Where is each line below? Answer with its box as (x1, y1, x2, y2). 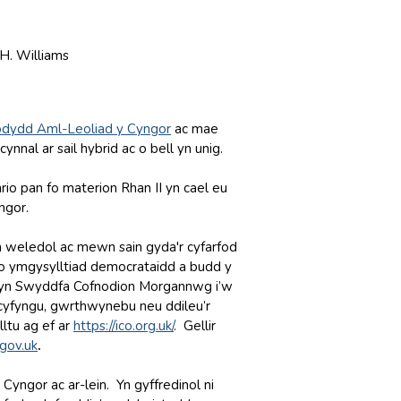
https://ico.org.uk (73, 317, 172, 335)
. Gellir (174, 317, 216, 335)
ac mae (171, 120, 218, 138)
